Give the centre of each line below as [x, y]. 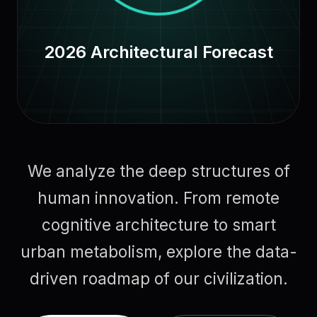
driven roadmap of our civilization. [158, 278]
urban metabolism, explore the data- [158, 252]
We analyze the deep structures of [158, 171]
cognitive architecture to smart [158, 225]
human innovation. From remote [158, 198]
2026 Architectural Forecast [158, 52]
